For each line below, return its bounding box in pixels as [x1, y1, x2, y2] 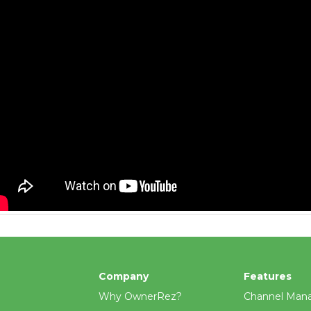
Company [98, 269, 149, 283]
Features [243, 269, 292, 283]
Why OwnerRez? [98, 290, 182, 303]
